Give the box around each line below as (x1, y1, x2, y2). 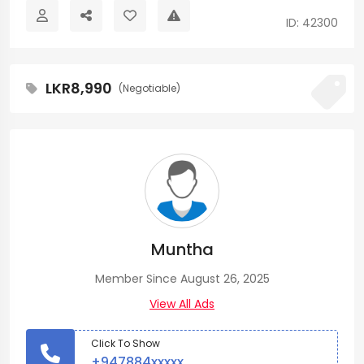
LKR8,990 (45, 78, 112, 98)
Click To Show (91, 336, 160, 350)
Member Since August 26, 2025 (94, 271, 270, 287)
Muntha (150, 238, 214, 261)
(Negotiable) (116, 81, 180, 95)
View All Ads (149, 296, 214, 312)
